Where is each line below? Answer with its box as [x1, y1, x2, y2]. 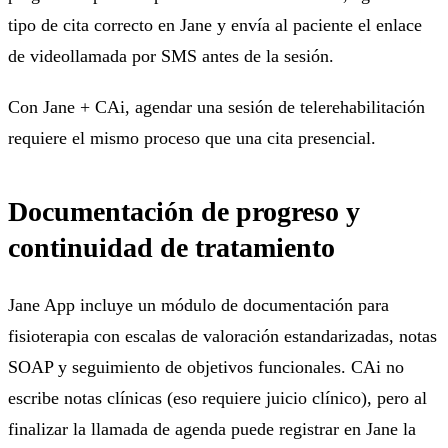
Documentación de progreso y [8, 195, 360, 227]
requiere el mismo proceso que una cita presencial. [8, 127, 376, 148]
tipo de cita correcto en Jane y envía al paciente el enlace [8, 14, 422, 35]
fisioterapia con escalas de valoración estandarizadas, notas [8, 325, 437, 346]
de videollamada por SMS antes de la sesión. [8, 45, 334, 66]
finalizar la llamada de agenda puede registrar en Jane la [8, 418, 416, 439]
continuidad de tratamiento [8, 231, 335, 263]
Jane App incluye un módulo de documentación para [8, 294, 389, 315]
